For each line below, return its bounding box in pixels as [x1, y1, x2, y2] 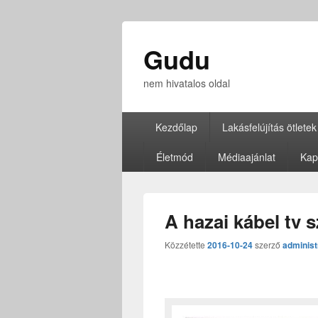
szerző [255, 238, 283, 251]
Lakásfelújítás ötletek [221, 120, 317, 134]
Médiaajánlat [217, 150, 275, 164]
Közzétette [165, 238, 207, 251]
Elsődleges [121, 111, 178, 127]
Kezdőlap [155, 120, 197, 134]
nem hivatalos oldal [143, 76, 230, 90]
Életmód [155, 150, 193, 164]
